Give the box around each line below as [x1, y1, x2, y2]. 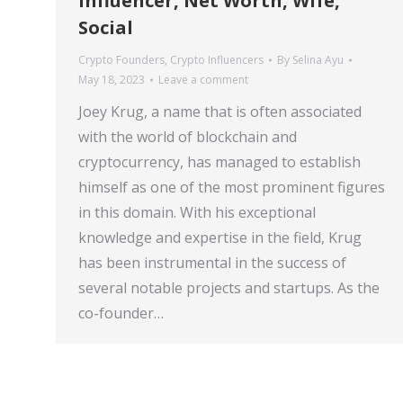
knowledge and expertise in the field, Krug [78, 228, 362, 247]
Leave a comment [158, 72, 248, 87]
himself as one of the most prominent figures [78, 177, 385, 197]
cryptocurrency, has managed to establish [78, 152, 361, 172]
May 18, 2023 [78, 72, 145, 87]
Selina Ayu [292, 52, 344, 67]
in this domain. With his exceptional [78, 202, 316, 222]
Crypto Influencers [170, 52, 264, 67]
